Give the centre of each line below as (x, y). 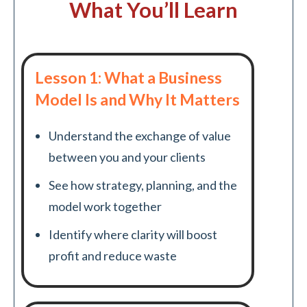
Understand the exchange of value (140, 135)
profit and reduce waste (113, 255)
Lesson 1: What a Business (128, 77)
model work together (105, 206)
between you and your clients (127, 157)
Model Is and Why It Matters (137, 99)
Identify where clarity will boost (133, 234)
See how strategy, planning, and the (143, 185)
